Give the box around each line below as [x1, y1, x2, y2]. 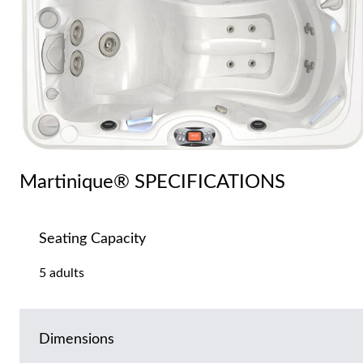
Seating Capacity [39, 232, 146, 247]
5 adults [39, 267, 84, 280]
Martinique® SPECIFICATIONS [19, 173, 285, 193]
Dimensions [39, 332, 114, 348]
